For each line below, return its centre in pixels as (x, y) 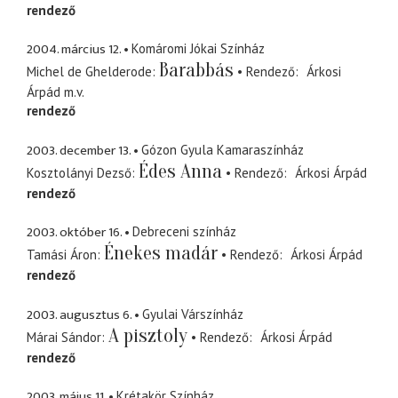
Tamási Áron (62, 255)
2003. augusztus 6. (79, 314)
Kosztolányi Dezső (79, 172)
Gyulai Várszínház (193, 314)
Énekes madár (161, 254)
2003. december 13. (79, 150)
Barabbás (196, 71)
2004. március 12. (74, 50)
